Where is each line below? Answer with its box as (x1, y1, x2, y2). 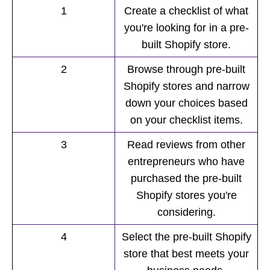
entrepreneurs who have (128, 155, 245, 168)
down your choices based (125, 97, 248, 109)
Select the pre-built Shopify (121, 231, 251, 243)
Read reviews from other (127, 139, 245, 151)
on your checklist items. (130, 114, 243, 126)
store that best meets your (124, 248, 249, 260)
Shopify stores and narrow (123, 80, 250, 92)
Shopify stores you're (136, 189, 237, 201)
